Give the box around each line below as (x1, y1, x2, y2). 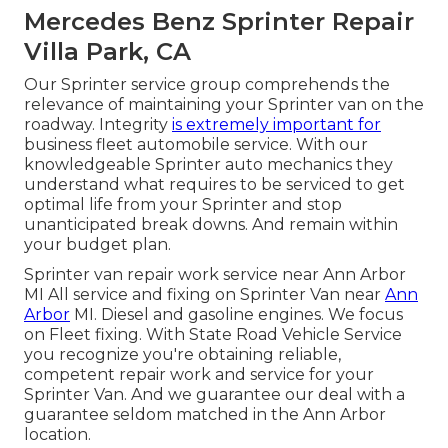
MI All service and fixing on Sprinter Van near (24, 285, 385, 305)
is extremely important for (172, 115, 381, 135)
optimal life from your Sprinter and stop (24, 195, 342, 215)
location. (24, 425, 91, 445)
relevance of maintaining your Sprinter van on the (24, 95, 424, 115)
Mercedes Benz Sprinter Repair (24, 7, 414, 37)
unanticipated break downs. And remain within (24, 215, 398, 235)
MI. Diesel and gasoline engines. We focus (70, 305, 403, 325)
